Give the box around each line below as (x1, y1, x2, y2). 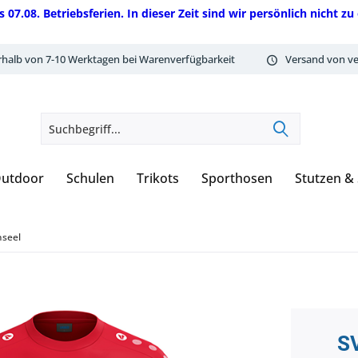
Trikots (137, 169, 179, 187)
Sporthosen (201, 169, 272, 187)
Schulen (66, 169, 114, 187)
